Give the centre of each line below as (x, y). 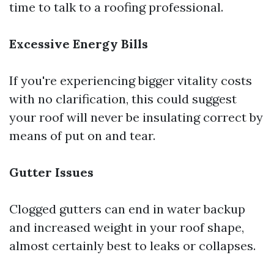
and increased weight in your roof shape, (127, 227)
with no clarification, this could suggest (123, 99)
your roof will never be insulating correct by (136, 117)
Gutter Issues (51, 172)
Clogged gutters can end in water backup (127, 209)
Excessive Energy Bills (79, 44)
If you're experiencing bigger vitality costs (131, 80)
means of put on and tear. (82, 135)
